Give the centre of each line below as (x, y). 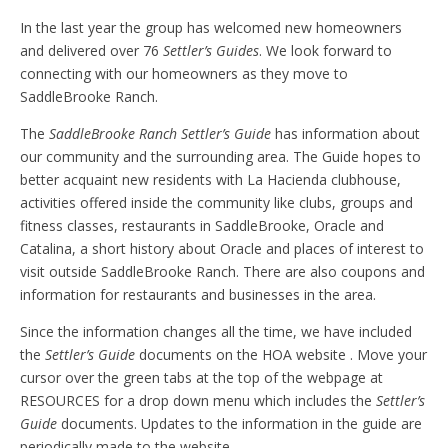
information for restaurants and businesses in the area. (198, 295)
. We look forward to (325, 51)
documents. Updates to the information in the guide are (239, 424)
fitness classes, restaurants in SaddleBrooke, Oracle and (202, 226)
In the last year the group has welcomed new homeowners (211, 28)
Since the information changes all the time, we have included (216, 332)
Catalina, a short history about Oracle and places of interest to (222, 249)
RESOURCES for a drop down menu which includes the (198, 401)
